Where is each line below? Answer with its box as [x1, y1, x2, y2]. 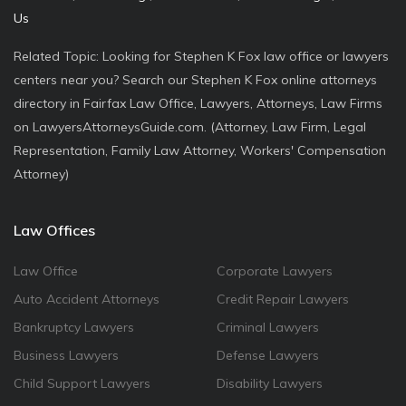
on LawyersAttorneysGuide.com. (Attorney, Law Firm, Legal [14, 119, 366, 135]
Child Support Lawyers [14, 375, 150, 391]
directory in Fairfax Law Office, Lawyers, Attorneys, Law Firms [14, 95, 382, 111]
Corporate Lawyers [217, 263, 333, 279]
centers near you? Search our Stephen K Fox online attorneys [14, 72, 377, 88]
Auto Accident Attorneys [14, 291, 159, 307]
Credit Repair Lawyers [217, 291, 349, 307]
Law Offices [14, 221, 95, 239]
